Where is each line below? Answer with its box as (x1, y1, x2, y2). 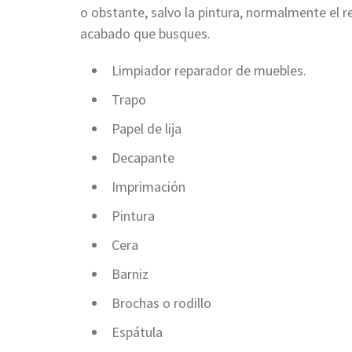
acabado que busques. (80, 24, 211, 42)
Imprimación (112, 177, 185, 196)
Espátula (112, 322, 163, 341)
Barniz (112, 264, 148, 283)
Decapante (112, 148, 174, 167)
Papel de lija (112, 119, 181, 137)
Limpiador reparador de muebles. (112, 60, 306, 79)
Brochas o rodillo (112, 293, 211, 312)
